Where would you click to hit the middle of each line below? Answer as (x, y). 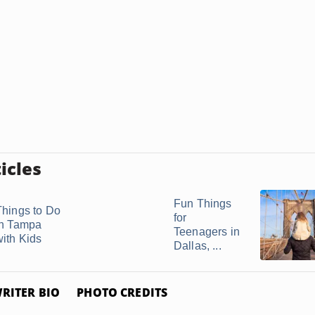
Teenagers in (207, 232)
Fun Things (203, 204)
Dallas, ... (198, 246)
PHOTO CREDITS (122, 292)
